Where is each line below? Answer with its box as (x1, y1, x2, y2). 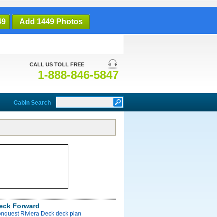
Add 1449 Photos (19, 17, 83, 26)
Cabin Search (14, 99, 51, 106)
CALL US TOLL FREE (30, 62, 84, 67)
